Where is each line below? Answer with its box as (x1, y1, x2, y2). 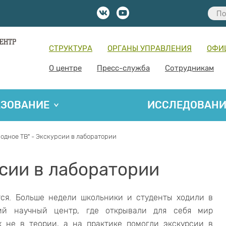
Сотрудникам (165, 63, 214, 73)
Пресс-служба (97, 63, 150, 73)
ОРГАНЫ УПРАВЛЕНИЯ (107, 43, 192, 53)
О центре (49, 63, 82, 73)
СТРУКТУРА (49, 43, 92, 53)
